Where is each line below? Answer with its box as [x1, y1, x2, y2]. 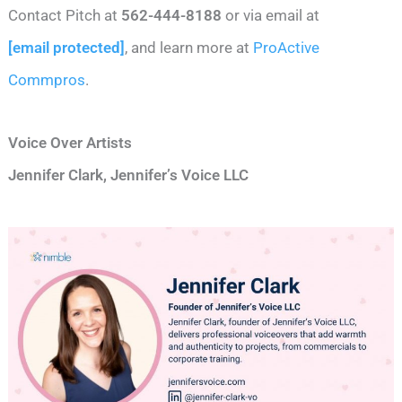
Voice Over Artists [8, 133, 133, 152]
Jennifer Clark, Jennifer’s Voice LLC [8, 165, 249, 184]
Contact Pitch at [8, 5, 122, 24]
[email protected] [8, 38, 126, 57]
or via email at [222, 5, 320, 24]
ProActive [249, 38, 320, 57]
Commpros [8, 70, 86, 89]
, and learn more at [125, 38, 250, 57]
